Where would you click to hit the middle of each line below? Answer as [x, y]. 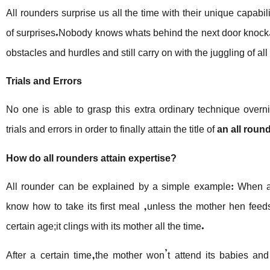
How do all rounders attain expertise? [91, 155]
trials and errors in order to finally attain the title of [111, 127]
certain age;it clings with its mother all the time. [105, 224]
